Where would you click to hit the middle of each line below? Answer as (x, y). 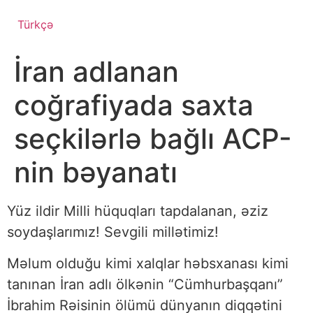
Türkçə (35, 25)
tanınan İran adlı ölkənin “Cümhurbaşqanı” (145, 284)
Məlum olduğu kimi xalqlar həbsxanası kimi (148, 263)
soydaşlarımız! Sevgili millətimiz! (113, 232)
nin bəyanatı (96, 173)
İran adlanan (96, 72)
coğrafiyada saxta (134, 105)
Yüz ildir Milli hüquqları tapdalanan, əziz (138, 211)
